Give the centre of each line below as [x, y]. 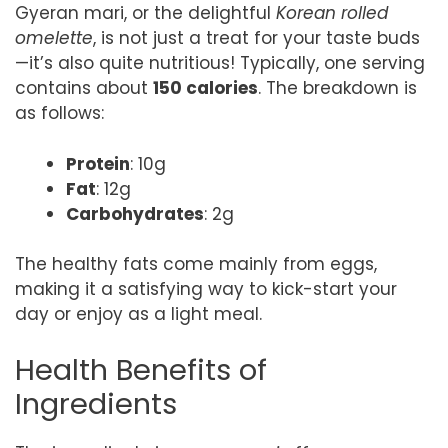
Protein [98, 163]
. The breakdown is [337, 88]
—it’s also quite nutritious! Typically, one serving [220, 63]
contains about [84, 88]
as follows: [59, 113]
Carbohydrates [135, 213]
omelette [54, 38]
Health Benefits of [141, 369]
